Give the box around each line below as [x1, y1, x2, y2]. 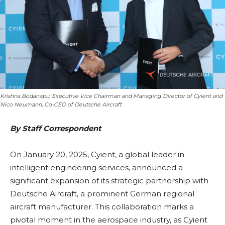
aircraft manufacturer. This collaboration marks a [10, 201, 194, 211]
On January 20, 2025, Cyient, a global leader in [10, 149, 184, 159]
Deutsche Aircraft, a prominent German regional [10, 188, 194, 198]
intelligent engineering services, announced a [10, 162, 183, 172]
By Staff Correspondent [10, 123, 101, 133]
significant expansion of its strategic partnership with [10, 175, 208, 185]
